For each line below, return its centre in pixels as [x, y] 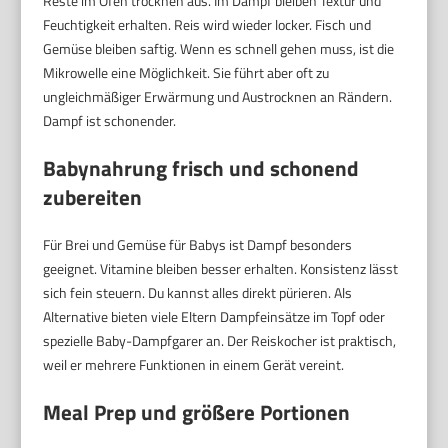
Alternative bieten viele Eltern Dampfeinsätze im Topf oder [214, 317]
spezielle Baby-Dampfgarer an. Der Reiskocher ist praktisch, [220, 341]
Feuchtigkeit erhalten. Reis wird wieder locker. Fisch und [207, 25]
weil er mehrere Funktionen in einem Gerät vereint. [194, 365]
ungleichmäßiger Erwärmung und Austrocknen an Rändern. [218, 97]
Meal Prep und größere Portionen [197, 412]
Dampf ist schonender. [110, 121]
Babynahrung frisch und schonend [201, 168]
